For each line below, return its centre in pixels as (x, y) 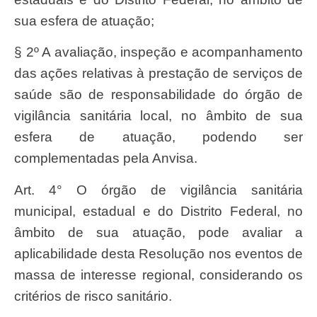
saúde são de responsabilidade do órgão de (158, 95)
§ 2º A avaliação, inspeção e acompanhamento (158, 52)
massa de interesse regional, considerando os (158, 275)
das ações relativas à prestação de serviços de (158, 74)
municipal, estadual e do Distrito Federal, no (158, 211)
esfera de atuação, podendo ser (158, 137)
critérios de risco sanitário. (93, 296)
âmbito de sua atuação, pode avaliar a (158, 232)
